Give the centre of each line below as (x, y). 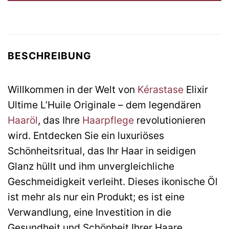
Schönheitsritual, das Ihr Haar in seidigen (102, 151)
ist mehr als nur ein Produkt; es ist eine (96, 197)
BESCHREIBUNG (50, 56)
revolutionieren (170, 120)
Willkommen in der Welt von (73, 89)
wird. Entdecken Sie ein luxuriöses (86, 135)
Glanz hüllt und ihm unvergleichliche (91, 166)
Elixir (196, 89)
